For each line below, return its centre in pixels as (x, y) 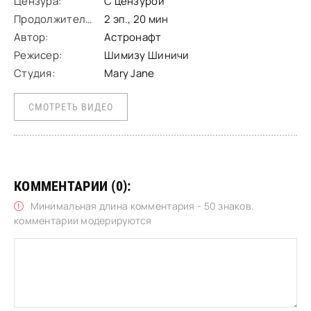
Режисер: (38, 55)
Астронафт (133, 37)
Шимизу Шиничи (147, 55)
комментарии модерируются (83, 220)
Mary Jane (129, 73)
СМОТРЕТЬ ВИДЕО (71, 107)
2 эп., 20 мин (136, 19)
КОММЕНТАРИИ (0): (73, 186)
